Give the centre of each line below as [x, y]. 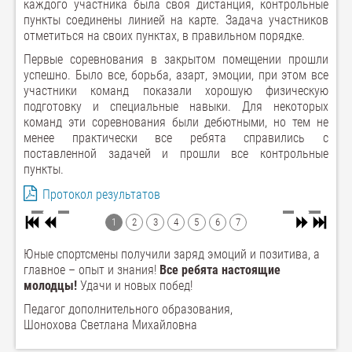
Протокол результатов [101, 194]
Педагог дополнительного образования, [128, 310]
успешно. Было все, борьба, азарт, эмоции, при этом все [176, 75]
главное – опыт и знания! [92, 270]
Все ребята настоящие [220, 270]
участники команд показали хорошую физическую [176, 91]
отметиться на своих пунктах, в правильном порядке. [164, 36]
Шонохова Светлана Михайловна [110, 325]
